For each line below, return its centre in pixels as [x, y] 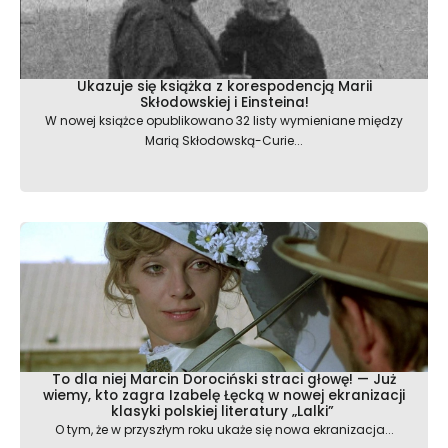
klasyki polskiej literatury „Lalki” [224, 412]
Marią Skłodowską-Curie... [224, 141]
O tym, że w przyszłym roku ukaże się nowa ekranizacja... [224, 430]
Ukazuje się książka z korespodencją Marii [224, 87]
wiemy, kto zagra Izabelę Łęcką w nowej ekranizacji [224, 396]
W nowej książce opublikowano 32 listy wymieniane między [224, 121]
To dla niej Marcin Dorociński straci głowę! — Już [224, 380]
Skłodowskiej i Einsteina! [224, 103]
